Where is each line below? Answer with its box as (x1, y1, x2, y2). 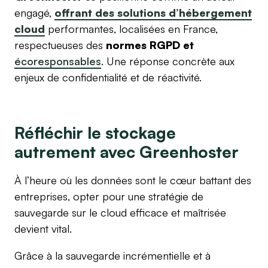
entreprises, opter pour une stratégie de (14, 189, 203, 203)
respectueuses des (14, 38, 106, 51)
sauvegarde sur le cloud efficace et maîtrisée (14, 205, 226, 219)
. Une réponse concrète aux (101, 54, 234, 68)
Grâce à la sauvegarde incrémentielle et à (14, 248, 211, 262)
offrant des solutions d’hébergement (54, 5, 252, 19)
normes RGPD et (106, 38, 194, 51)
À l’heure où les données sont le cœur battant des (14, 173, 251, 187)
